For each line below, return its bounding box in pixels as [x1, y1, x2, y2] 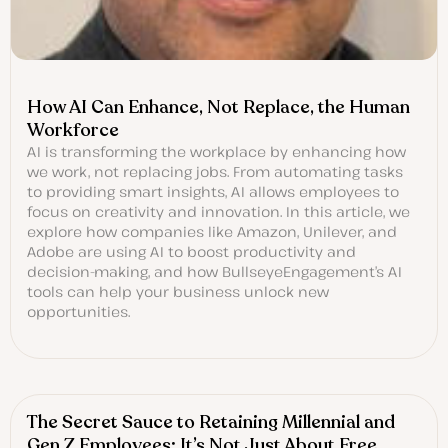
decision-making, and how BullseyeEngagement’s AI [27, 262, 402, 282]
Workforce [27, 118, 119, 143]
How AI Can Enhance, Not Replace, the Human [27, 95, 410, 120]
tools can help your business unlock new [27, 282, 329, 302]
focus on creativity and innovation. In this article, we [27, 202, 410, 222]
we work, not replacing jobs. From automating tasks [27, 162, 403, 182]
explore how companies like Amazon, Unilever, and [27, 222, 397, 242]
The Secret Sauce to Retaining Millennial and [27, 410, 395, 435]
